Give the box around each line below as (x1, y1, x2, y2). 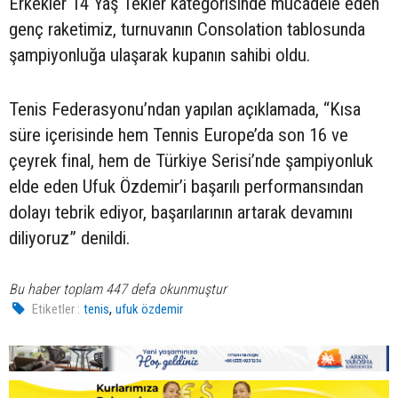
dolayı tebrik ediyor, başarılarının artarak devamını (9, 201, 353, 223)
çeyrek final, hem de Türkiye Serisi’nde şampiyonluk (9, 149, 373, 171)
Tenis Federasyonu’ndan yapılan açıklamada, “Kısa (9, 98, 361, 120)
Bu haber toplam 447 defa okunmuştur (9, 280, 227, 298)
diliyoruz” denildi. (9, 227, 130, 249)
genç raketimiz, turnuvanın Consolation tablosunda (9, 18, 365, 40)
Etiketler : (32, 300, 81, 317)
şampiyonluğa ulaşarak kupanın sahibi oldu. (9, 44, 310, 66)
